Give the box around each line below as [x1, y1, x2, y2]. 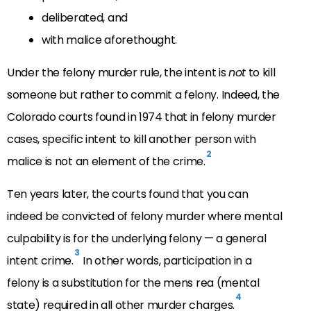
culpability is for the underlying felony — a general [7, 230, 267, 246]
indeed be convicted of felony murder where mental [7, 208, 283, 224]
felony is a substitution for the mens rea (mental [7, 274, 260, 291]
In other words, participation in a [80, 252, 252, 269]
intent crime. [7, 252, 74, 269]
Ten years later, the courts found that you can [7, 185, 249, 202]
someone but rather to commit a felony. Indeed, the [7, 87, 280, 103]
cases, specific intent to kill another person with [7, 131, 256, 148]
